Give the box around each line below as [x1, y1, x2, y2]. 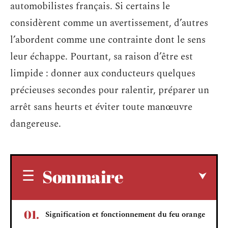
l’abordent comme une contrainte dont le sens [10, 33, 206, 47]
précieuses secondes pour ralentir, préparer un [10, 83, 209, 98]
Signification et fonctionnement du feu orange [45, 208, 205, 220]
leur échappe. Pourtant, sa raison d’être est [10, 49, 193, 64]
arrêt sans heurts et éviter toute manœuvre [10, 100, 192, 115]
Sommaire [42, 164, 123, 188]
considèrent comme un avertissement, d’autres [10, 16, 208, 31]
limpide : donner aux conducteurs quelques [10, 66, 195, 81]
